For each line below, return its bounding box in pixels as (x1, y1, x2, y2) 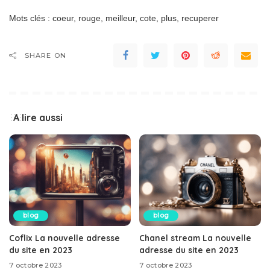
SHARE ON (25, 51, 66, 60)
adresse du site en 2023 (139, 244, 239, 255)
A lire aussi (13, 111, 63, 124)
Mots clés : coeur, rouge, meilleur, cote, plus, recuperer (9, 13, 219, 24)
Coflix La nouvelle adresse (9, 232, 120, 243)
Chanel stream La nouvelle (139, 232, 251, 243)
